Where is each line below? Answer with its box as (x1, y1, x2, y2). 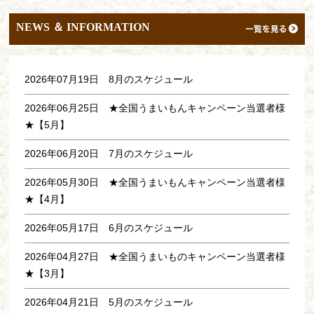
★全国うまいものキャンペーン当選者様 (109, 250, 286, 262)
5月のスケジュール (109, 296, 193, 308)
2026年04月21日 (25, 296, 109, 308)
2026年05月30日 (25, 176, 109, 188)
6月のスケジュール (109, 221, 193, 233)
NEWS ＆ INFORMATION (16, 20, 151, 33)
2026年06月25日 (25, 102, 109, 114)
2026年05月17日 (25, 221, 109, 233)
